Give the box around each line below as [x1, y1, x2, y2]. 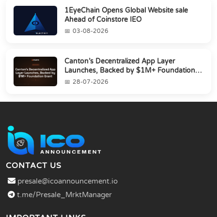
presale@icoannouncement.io [17, 176, 118, 186]
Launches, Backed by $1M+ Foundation [64, 66, 195, 75]
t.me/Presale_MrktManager [15, 190, 112, 199]
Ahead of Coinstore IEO [64, 15, 141, 24]
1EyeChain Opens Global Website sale [64, 6, 188, 15]
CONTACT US [6, 160, 62, 170]
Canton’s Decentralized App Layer [64, 57, 175, 65]
